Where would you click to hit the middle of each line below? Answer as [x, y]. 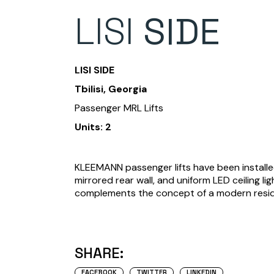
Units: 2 [93, 127]
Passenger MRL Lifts [119, 108]
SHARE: [99, 253]
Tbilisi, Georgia [111, 89]
